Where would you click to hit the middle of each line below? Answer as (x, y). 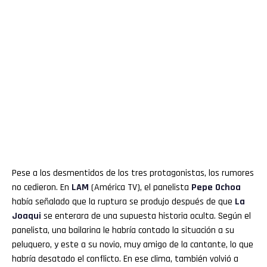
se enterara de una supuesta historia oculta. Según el (146, 216)
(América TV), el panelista (140, 187)
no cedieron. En (42, 187)
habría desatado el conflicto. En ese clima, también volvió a (125, 259)
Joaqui (27, 216)
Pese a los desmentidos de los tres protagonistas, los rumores (133, 173)
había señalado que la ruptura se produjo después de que (123, 201)
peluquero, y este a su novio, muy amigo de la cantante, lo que (133, 244)
